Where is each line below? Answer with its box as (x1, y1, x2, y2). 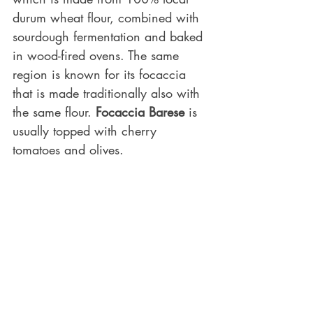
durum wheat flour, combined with (13, 9, 203, 26)
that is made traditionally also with (13, 85, 204, 101)
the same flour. (13, 103, 96, 120)
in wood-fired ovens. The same (13, 47, 183, 64)
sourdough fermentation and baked (13, 28, 207, 45)
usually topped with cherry (13, 122, 161, 139)
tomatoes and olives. (13, 141, 128, 158)
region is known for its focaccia (13, 66, 190, 82)
